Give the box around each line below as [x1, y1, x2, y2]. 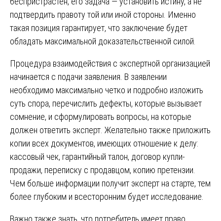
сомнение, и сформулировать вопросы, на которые [10, 111, 191, 122]
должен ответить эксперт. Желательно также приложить [10, 124, 211, 135]
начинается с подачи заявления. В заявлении [10, 71, 167, 82]
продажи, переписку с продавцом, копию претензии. [10, 164, 195, 175]
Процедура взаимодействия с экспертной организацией [10, 58, 210, 69]
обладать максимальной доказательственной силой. [10, 36, 196, 46]
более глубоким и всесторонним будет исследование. [10, 191, 204, 202]
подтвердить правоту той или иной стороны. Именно [10, 9, 196, 20]
